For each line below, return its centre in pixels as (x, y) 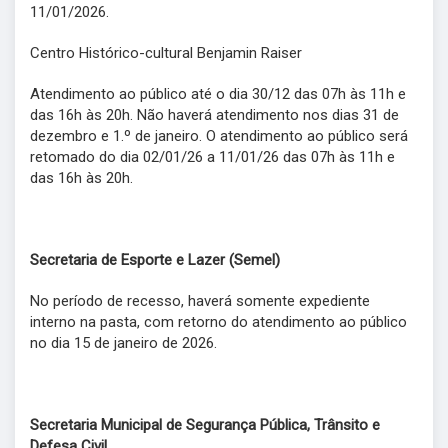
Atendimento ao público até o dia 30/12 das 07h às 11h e (218, 94)
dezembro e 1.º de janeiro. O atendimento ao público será (219, 136)
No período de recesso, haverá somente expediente (200, 301)
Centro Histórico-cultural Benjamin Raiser (166, 53)
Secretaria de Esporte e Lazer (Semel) (155, 260)
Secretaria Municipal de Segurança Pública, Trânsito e (205, 425)
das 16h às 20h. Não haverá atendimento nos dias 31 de (214, 115)
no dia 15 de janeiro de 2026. (125, 343)
